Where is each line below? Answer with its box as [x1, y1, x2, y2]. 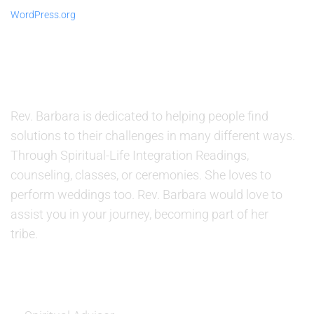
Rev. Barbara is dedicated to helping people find [11, 109, 268, 123]
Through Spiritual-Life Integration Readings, [11, 148, 249, 163]
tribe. [11, 226, 38, 241]
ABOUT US [11, 76, 85, 93]
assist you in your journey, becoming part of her [11, 207, 268, 221]
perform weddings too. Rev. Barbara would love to [11, 187, 282, 202]
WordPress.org [11, 9, 76, 20]
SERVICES [11, 274, 79, 291]
